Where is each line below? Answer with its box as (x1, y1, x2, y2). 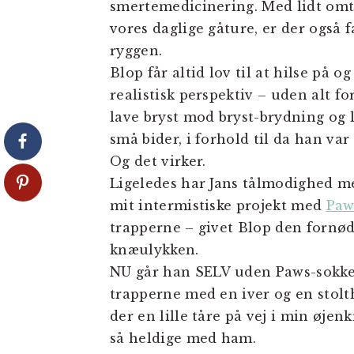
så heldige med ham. (110, 330, 257, 346)
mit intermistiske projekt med (110, 198, 326, 213)
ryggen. (110, 43, 167, 58)
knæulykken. (110, 242, 199, 258)
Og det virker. (110, 153, 206, 169)
